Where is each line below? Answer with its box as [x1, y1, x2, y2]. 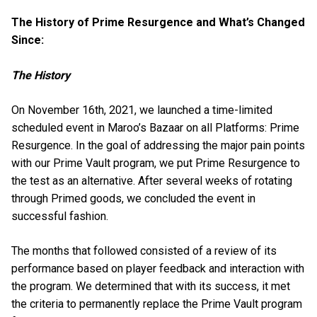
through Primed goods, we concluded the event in [11, 191, 255, 205]
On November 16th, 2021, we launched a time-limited [11, 103, 272, 117]
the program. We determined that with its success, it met [11, 279, 290, 293]
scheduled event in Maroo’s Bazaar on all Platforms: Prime [11, 120, 299, 134]
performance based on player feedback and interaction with [11, 261, 304, 275]
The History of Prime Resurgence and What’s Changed [11, 16, 305, 30]
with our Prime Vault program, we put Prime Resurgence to [11, 156, 300, 170]
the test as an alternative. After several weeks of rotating [11, 173, 292, 188]
